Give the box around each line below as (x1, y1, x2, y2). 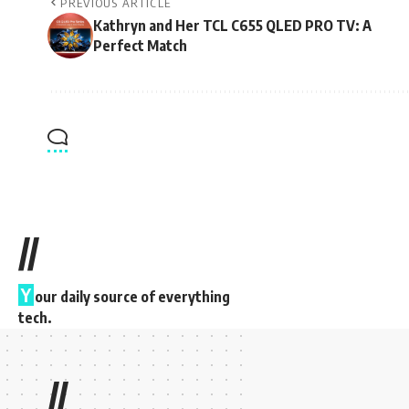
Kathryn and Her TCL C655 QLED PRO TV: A (93, 16, 372, 36)
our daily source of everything (35, 288, 230, 307)
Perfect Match (93, 37, 187, 56)
